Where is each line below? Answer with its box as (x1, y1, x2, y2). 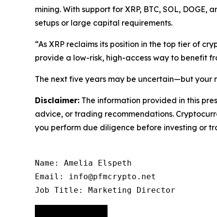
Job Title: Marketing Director (35, 185, 175, 195)
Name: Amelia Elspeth (35, 158, 132, 168)
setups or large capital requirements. (35, 17, 172, 28)
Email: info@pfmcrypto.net (35, 171, 156, 181)
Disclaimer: (35, 95, 79, 105)
